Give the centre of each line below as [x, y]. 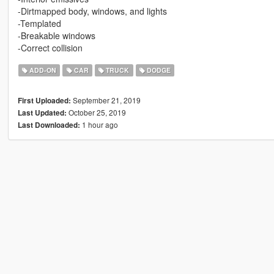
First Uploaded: [44, 101]
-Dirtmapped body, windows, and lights [92, 11]
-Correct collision [50, 48]
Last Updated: [42, 113]
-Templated [39, 24]
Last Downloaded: [49, 125]
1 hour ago [99, 125]
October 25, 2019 [96, 113]
